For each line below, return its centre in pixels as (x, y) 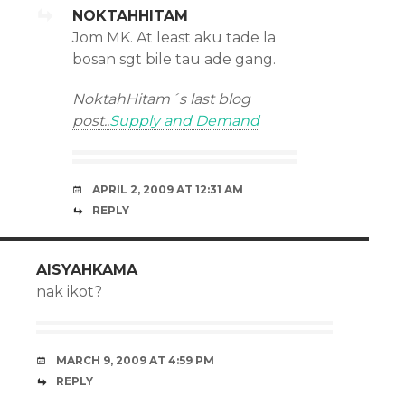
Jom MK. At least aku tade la (174, 38)
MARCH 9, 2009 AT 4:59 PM (135, 360)
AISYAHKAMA (87, 270)
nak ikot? (69, 292)
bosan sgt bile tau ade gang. (174, 59)
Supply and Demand (184, 121)
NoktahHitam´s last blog (161, 99)
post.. (91, 121)
